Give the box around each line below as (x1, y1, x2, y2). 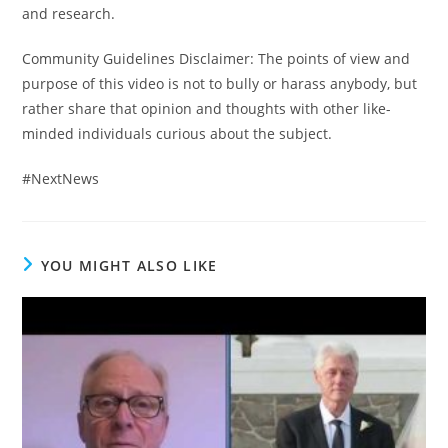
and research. (22, 4, 116, 24)
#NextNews (22, 169, 100, 189)
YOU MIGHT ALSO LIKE (40, 256, 218, 276)
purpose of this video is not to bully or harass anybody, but (22, 74, 418, 94)
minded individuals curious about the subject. (22, 124, 333, 144)
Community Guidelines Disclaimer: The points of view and (22, 49, 411, 69)
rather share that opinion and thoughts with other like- (22, 99, 392, 119)
